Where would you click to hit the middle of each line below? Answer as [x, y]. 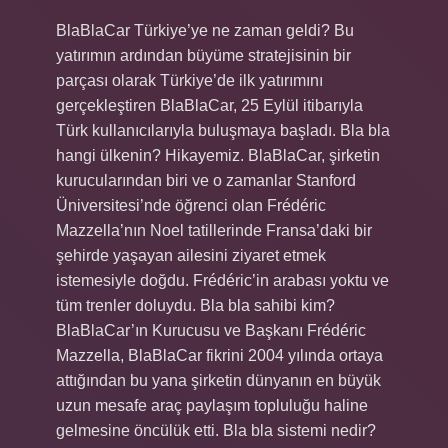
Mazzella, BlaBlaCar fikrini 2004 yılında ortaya [219, 355]
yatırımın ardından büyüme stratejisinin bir [203, 55]
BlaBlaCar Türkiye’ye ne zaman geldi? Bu [205, 30]
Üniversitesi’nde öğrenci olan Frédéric [191, 205]
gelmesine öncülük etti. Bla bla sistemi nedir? [216, 430]
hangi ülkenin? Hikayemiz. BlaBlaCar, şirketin [218, 155]
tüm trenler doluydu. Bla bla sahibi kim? [195, 305]
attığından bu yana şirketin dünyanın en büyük [218, 380]
